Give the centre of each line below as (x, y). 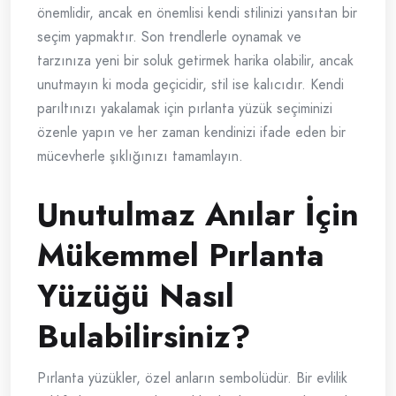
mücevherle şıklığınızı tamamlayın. (140, 156)
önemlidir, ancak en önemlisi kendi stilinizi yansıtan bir (197, 13)
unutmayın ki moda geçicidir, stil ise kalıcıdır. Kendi (190, 85)
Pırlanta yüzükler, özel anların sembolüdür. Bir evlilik (192, 378)
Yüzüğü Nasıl (136, 296)
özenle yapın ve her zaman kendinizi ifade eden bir (191, 133)
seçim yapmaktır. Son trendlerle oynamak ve (169, 37)
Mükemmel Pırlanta (181, 255)
